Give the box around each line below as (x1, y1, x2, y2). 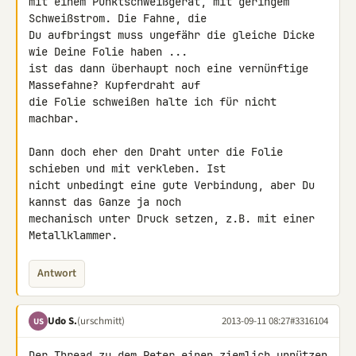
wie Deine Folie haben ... (29, 44, 194, 59)
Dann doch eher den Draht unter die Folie (29, 145, 283, 159)
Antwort (37, 265, 76, 281)
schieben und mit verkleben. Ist (29, 161, 232, 176)
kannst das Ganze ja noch (29, 195, 188, 209)
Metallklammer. (29, 228, 118, 242)
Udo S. (48, 313, 77, 328)
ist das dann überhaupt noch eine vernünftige (29, 61, 308, 75)
